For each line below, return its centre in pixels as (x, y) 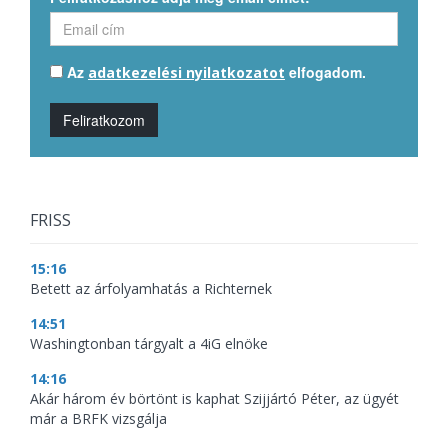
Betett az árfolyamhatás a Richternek (151, 288)
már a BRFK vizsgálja (98, 418)
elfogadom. (325, 72)
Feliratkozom (104, 120)
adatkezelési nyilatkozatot (186, 72)
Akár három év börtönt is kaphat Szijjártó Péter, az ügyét (214, 398)
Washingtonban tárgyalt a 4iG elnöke (149, 343)
